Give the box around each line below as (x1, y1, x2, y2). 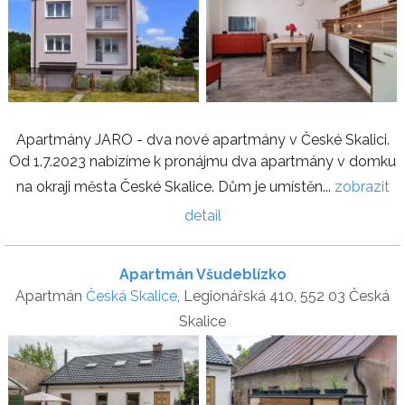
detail (184, 207, 221, 225)
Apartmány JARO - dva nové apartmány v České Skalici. (15, 131, 390, 149)
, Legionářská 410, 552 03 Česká (177, 287, 390, 306)
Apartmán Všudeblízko (118, 266, 287, 284)
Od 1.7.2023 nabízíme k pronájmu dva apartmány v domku (9, 153, 396, 171)
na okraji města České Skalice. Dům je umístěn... (15, 178, 334, 196)
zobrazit (334, 178, 390, 196)
